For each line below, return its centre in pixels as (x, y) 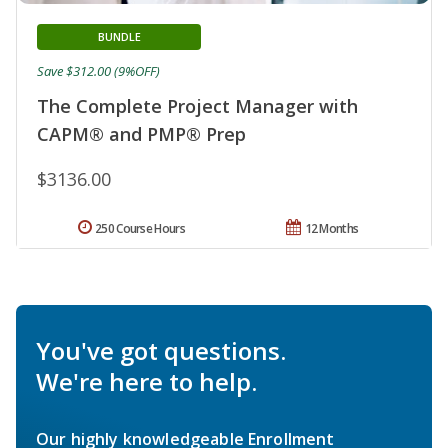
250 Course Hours (140, 228)
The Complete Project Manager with (197, 105)
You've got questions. (161, 350)
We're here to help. (146, 381)
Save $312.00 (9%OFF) (98, 70)
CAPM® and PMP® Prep (141, 133)
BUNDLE (119, 36)
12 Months (331, 228)
